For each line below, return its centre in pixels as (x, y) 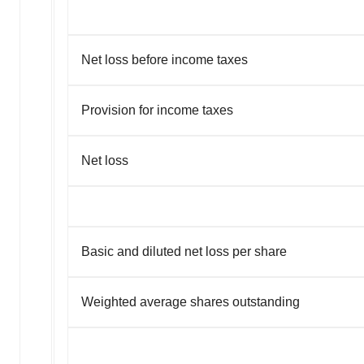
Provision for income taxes (157, 110)
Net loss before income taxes (165, 59)
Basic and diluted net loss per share (184, 251)
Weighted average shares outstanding (191, 301)
